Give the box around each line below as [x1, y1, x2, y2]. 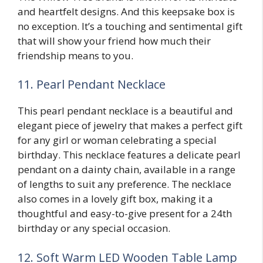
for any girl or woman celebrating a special [18, 133, 217, 147]
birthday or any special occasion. [18, 221, 170, 235]
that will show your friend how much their [18, 33, 211, 48]
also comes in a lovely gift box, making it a [18, 192, 213, 206]
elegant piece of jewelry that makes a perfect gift [18, 119, 242, 133]
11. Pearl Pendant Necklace [18, 76, 166, 93]
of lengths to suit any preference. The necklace [18, 177, 231, 191]
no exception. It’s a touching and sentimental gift [18, 19, 242, 33]
